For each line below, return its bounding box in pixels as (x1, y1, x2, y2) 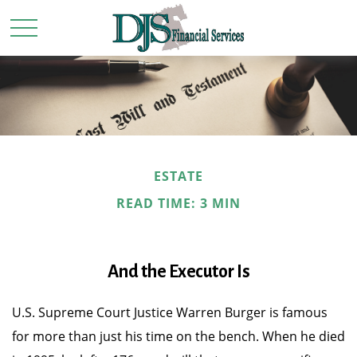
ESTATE (154, 167, 203, 185)
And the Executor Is (107, 262, 250, 281)
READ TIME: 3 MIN (116, 194, 241, 212)
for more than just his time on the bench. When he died (12, 328, 345, 345)
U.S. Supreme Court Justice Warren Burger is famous (12, 304, 328, 321)
